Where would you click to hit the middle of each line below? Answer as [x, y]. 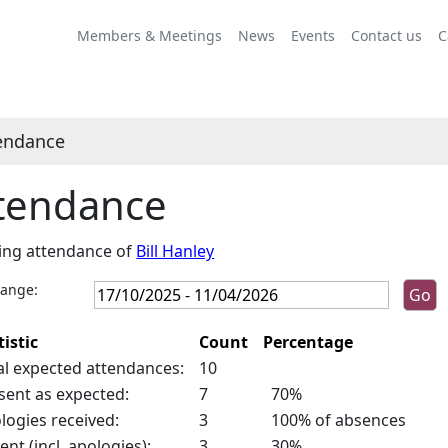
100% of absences [335, 420]
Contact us [386, 35]
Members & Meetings [149, 35]
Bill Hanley [175, 251]
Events [313, 35]
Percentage [308, 342]
